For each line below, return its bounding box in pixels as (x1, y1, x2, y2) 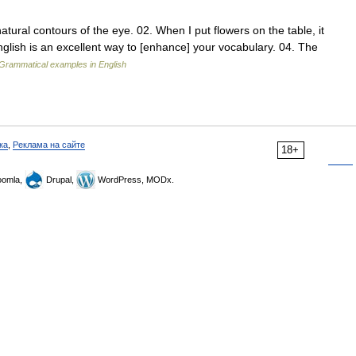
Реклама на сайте (13, 140, 85, 149)
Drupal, (44, 175, 76, 184)
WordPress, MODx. (95, 175, 174, 184)
